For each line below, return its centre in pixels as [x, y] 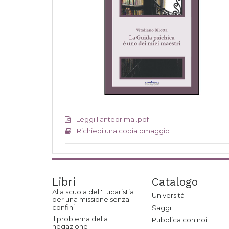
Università [168, 195]
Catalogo [175, 182]
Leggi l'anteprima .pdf [112, 119]
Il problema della [80, 219]
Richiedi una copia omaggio [123, 131]
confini [63, 207]
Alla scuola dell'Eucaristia [93, 192]
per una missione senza [91, 199]
